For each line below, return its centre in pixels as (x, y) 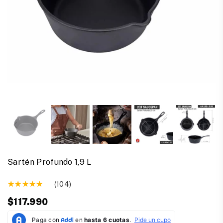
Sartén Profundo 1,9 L (50, 162)
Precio (18, 207)
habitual (21, 218)
